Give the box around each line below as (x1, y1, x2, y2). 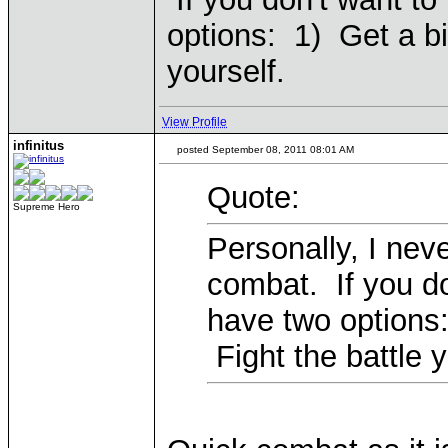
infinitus (13, 138, 64, 153)
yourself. (167, 54, 285, 89)
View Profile (162, 115, 227, 129)
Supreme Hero (13, 201, 80, 212)
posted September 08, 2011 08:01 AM (174, 144, 354, 155)
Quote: (207, 180, 300, 215)
